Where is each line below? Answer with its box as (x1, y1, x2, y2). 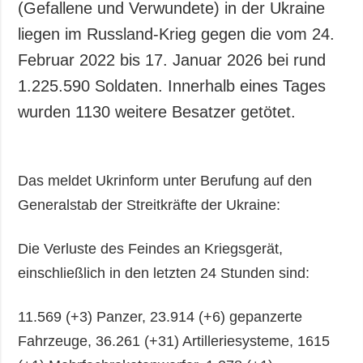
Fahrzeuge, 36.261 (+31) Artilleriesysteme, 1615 (18, 333, 331, 350)
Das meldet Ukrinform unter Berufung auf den (18, 173, 313, 190)
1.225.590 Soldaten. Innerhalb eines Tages (18, 77, 327, 96)
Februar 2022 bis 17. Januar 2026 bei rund (18, 51, 327, 70)
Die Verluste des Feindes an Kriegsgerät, (18, 241, 284, 258)
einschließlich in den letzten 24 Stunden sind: (18, 265, 310, 282)
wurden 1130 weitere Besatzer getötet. (18, 103, 316, 122)
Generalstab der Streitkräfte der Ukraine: (18, 197, 281, 214)
